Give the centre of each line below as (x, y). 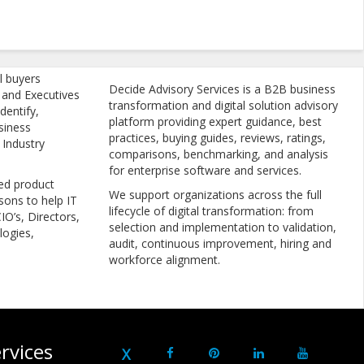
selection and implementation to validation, (223, 227)
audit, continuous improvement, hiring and (220, 243)
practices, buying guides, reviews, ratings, (217, 137)
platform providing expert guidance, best (215, 121)
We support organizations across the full (215, 194)
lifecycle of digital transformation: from (211, 210)
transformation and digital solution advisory (223, 105)
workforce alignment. (165, 259)
